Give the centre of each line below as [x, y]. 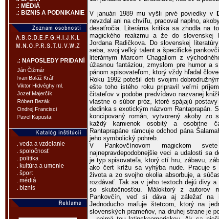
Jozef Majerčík [35, 94]
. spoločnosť [33, 151]
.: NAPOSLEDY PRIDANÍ [51, 61]
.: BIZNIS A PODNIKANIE [47, 13]
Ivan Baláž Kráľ [35, 78]
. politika [28, 159]
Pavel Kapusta [34, 117]
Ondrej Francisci [37, 109]
